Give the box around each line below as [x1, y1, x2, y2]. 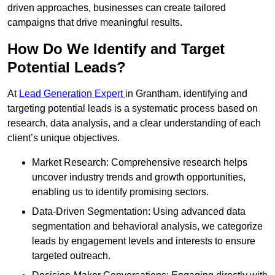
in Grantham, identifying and [125, 88, 247, 99]
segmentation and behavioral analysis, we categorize [32, 221, 263, 232]
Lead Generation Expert [19, 88, 125, 99]
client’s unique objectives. [7, 133, 120, 144]
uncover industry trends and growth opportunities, [32, 172, 246, 183]
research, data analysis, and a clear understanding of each [7, 118, 261, 129]
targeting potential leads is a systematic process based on [7, 103, 258, 114]
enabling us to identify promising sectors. [32, 187, 209, 198]
